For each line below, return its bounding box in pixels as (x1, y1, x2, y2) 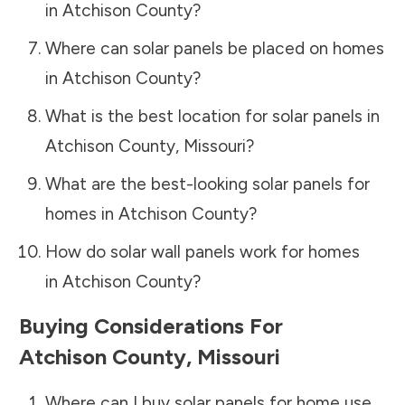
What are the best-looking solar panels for (44, 173, 370, 194)
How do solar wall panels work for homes (44, 240, 360, 262)
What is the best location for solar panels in (44, 105, 380, 127)
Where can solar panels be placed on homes (44, 37, 384, 59)
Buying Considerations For (19, 312, 283, 339)
